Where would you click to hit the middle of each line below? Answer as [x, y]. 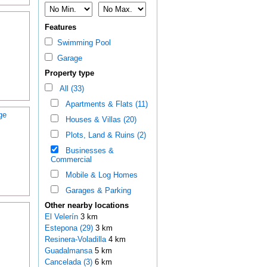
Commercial [71, 160]
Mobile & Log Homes [99, 175]
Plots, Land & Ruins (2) [103, 135]
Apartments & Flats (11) [104, 104]
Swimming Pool [81, 43]
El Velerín [62, 217]
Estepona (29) [69, 228]
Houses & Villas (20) [98, 120]
